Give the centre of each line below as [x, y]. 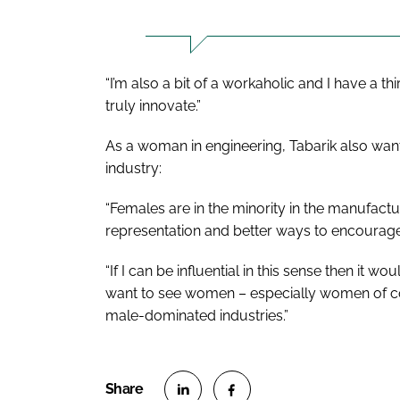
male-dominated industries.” [197, 316]
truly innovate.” [153, 106]
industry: [133, 169]
